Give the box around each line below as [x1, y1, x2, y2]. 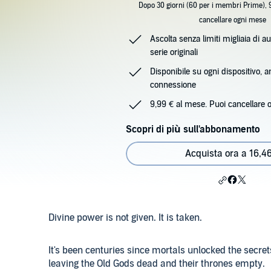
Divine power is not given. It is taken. [48, 212, 202, 224]
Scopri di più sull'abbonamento [126, 123, 260, 135]
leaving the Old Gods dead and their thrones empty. [48, 258, 265, 270]
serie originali [150, 47, 198, 57]
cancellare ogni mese [198, 16, 266, 24]
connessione [150, 80, 196, 90]
